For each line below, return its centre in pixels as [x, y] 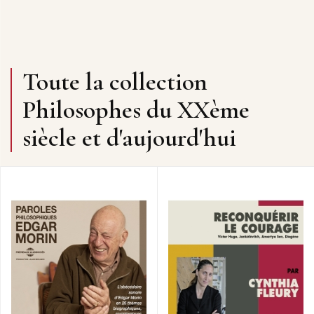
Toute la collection [115, 82]
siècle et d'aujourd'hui [129, 138]
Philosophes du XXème [136, 110]
